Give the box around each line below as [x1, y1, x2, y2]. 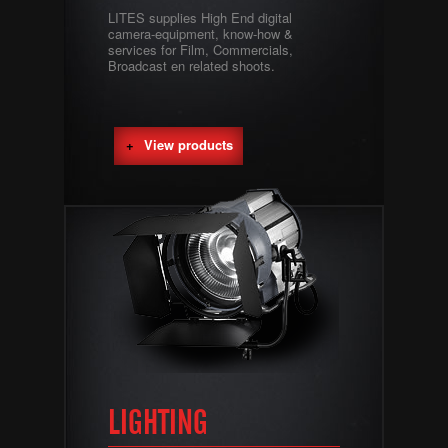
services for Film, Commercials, [108, 40, 293, 59]
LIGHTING [108, 406, 208, 441]
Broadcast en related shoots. [108, 56, 275, 75]
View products [144, 135, 233, 154]
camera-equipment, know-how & [108, 24, 293, 43]
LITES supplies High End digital [108, 8, 292, 27]
